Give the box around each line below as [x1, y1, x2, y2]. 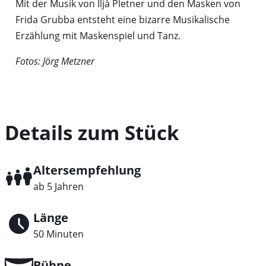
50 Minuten [33, 227, 84, 240]
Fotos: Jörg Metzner [15, 54, 94, 68]
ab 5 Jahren [33, 179, 84, 193]
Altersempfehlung [33, 161, 141, 178]
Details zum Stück [5, 119, 179, 147]
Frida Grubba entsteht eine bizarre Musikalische [15, 12, 230, 26]
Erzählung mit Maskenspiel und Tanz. [15, 28, 180, 42]
